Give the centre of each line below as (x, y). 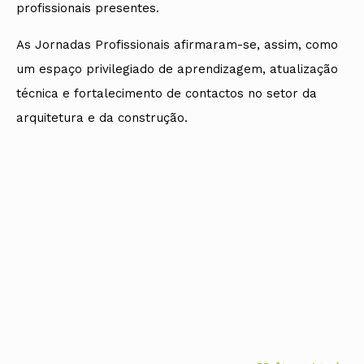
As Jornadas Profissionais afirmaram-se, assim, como (177, 45)
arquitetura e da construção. (102, 118)
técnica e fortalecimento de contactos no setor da (167, 94)
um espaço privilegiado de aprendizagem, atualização (177, 69)
